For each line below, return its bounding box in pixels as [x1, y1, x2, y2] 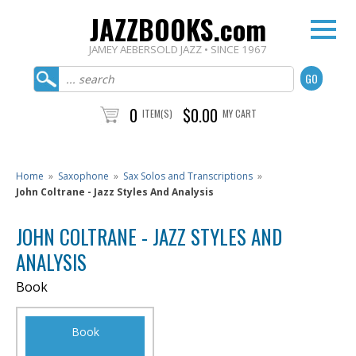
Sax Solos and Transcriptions [123, 169, 253, 183]
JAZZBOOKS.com [90, 9, 266, 49]
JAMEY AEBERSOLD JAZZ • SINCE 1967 [89, 42, 267, 56]
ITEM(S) [141, 106, 172, 120]
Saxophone [58, 169, 109, 183]
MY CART [222, 106, 257, 120]
